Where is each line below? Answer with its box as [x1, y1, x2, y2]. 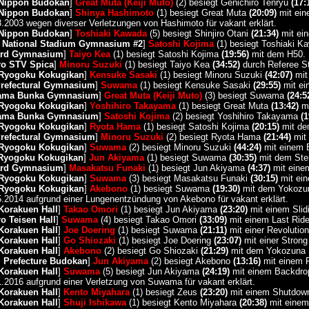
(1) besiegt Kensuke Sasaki [137, 80, 253, 90]
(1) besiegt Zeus [129, 287, 200, 297]
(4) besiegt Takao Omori [97, 215, 199, 225]
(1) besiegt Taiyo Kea [121, 59, 212, 70]
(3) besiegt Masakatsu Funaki [126, 173, 250, 183]
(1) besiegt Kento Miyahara [126, 297, 239, 308]
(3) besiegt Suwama [201, 90, 287, 101]
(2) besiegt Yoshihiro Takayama [169, 111, 301, 121]
